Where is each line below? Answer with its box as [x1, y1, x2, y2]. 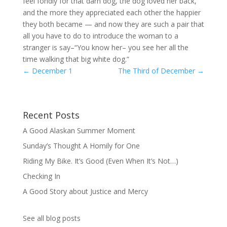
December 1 [29, 65, 72, 75]
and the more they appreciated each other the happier [22, 7, 201, 17]
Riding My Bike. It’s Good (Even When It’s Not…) [22, 156, 178, 166]
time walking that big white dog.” [22, 54, 129, 64]
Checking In [22, 171, 60, 181]
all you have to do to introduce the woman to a [22, 30, 178, 41]
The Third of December [118, 65, 198, 75]
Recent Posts [22, 108, 80, 121]
